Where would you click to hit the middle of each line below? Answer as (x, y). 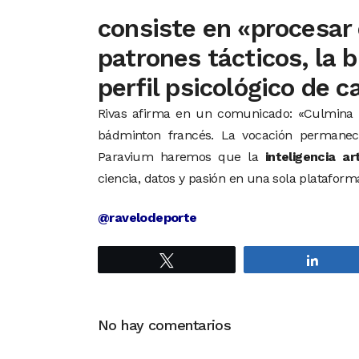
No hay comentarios (165, 325)
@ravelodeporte (147, 218)
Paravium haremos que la (182, 157)
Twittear (204, 260)
